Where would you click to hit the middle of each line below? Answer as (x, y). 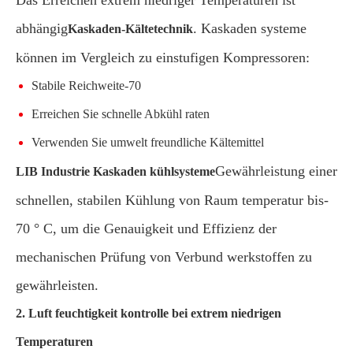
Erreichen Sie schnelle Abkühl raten (121, 114)
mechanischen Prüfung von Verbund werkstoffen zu (164, 257)
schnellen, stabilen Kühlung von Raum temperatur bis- (172, 200)
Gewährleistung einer (276, 171)
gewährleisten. (57, 285)
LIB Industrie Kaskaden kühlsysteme (115, 171)
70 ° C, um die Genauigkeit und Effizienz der (146, 229)
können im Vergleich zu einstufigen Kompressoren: (163, 58)
